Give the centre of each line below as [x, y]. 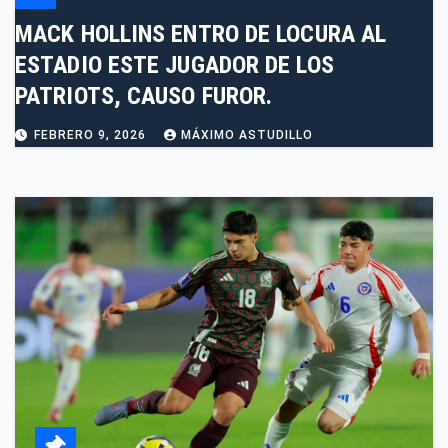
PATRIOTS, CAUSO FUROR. [144, 96]
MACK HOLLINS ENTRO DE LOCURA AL [201, 34]
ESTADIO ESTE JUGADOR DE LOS [174, 65]
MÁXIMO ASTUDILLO [247, 135]
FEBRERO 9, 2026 [92, 135]
